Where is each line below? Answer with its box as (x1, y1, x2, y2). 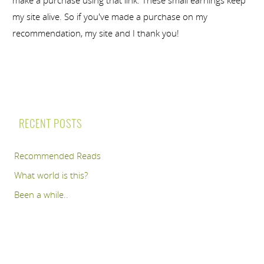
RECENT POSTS (18, 118, 82, 130)
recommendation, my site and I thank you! (12, 27, 179, 39)
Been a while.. (14, 188, 68, 200)
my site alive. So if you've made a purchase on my (12, 10, 207, 22)
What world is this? (14, 169, 88, 181)
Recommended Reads (14, 149, 101, 161)
